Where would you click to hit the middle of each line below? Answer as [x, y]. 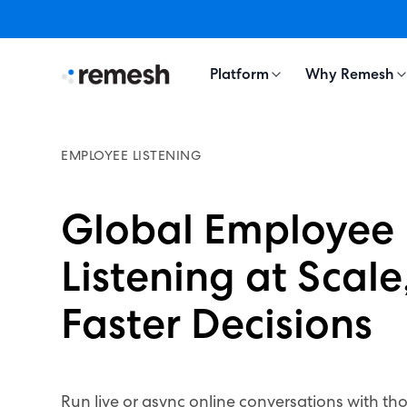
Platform [240, 74]
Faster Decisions [217, 323]
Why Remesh [350, 74]
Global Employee [228, 229]
